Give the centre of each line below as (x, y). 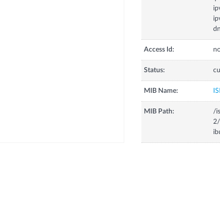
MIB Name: (161, 91)
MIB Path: (159, 112)
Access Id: (159, 50)
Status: (154, 70)
